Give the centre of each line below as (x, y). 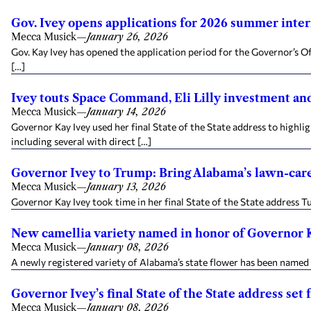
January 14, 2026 (126, 112)
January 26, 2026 (127, 37)
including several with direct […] (81, 141)
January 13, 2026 (126, 187)
